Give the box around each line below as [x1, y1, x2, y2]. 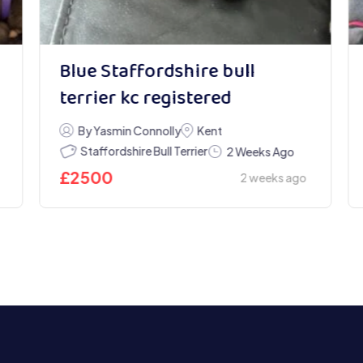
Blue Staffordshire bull [59, 55, 255, 89]
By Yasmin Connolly [76, 122, 181, 138]
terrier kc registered [59, 82, 232, 116]
